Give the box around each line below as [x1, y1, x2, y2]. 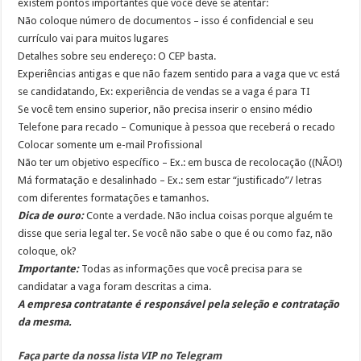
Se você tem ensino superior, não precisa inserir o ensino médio [18, 103, 313, 115]
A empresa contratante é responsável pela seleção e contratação [18, 298, 340, 310]
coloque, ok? [18, 245, 77, 257]
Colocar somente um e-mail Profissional [18, 139, 203, 151]
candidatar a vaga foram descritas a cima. [18, 280, 212, 293]
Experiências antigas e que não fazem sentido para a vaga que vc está [18, 68, 341, 80]
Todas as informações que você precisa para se [79, 263, 303, 275]
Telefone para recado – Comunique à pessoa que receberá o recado [18, 121, 336, 133]
